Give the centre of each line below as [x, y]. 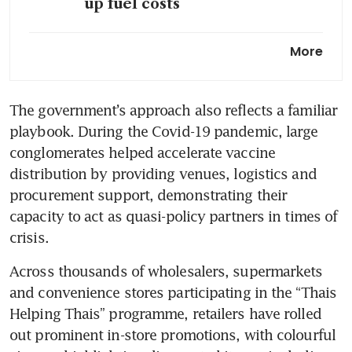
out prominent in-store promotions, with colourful [172, 335]
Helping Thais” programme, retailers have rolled [165, 314]
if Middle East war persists [187, 77]
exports [114, 150]
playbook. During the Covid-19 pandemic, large [164, 132]
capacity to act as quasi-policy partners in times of [174, 216]
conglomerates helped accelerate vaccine [142, 153]
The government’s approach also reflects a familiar [174, 110]
